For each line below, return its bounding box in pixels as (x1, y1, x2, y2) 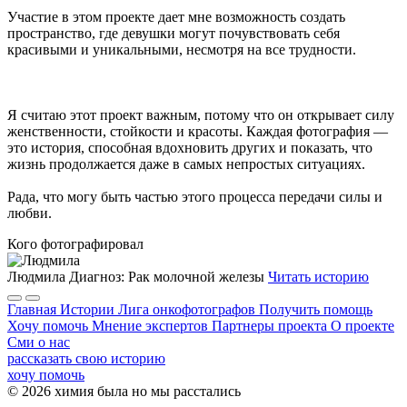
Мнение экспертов (92, 318, 208, 333)
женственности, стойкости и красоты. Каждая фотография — (7, 124, 388, 139)
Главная (7, 302, 56, 317)
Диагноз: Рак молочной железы (69, 269, 268, 284)
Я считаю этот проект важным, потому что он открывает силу (7, 107, 394, 123)
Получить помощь (259, 302, 372, 317)
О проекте (331, 318, 394, 333)
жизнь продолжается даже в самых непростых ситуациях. (7, 156, 365, 172)
